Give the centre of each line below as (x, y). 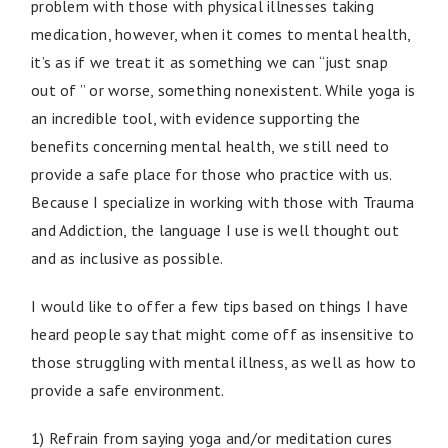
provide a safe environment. (128, 389)
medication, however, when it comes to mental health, (221, 33)
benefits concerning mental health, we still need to (210, 145)
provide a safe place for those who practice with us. (211, 173)
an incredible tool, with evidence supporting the (196, 117)
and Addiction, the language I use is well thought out (215, 229)
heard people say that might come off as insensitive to (223, 333)
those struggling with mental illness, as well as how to (224, 361)
